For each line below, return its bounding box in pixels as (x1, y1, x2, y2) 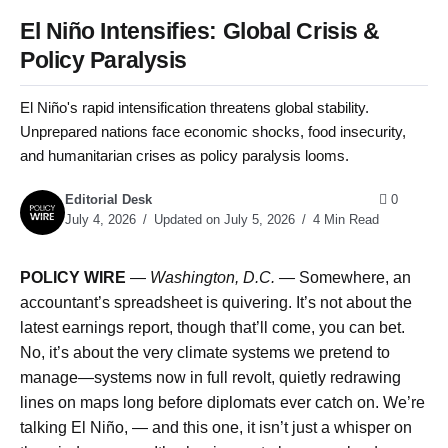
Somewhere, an (295, 269, 411, 287)
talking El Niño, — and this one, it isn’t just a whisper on (20, 419, 412, 437)
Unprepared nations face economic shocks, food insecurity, (20, 122, 406, 140)
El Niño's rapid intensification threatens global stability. (20, 98, 369, 116)
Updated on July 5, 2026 (150, 212, 295, 228)
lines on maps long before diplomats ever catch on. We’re (20, 394, 425, 412)
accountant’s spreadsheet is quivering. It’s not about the (20, 294, 412, 312)
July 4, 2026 (65, 212, 136, 228)
